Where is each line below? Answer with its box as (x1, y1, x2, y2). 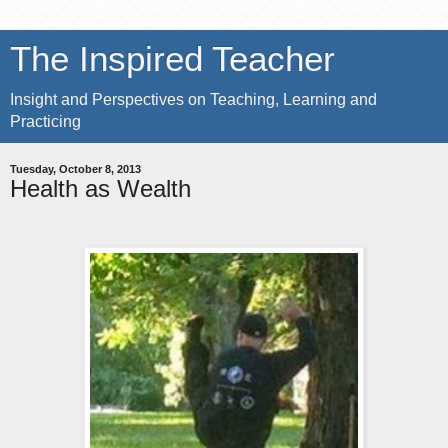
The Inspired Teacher (10, 40, 335, 78)
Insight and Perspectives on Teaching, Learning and (10, 91, 377, 108)
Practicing (10, 113, 81, 130)
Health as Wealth (10, 175, 191, 202)
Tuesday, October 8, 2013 (10, 163, 141, 175)
